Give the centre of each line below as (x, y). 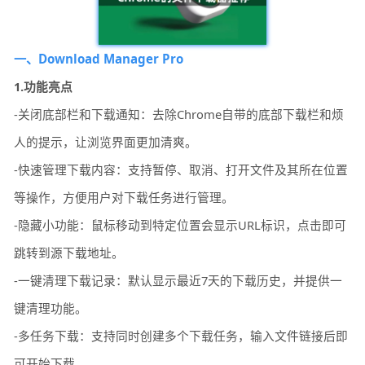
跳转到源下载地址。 (69, 253)
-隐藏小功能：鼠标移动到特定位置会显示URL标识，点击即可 (180, 225)
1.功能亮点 (44, 87)
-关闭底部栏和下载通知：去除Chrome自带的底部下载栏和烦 (179, 114)
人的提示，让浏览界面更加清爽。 (106, 142)
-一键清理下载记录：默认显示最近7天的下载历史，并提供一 (178, 281)
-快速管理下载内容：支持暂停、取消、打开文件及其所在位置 (181, 170)
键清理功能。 (51, 308)
